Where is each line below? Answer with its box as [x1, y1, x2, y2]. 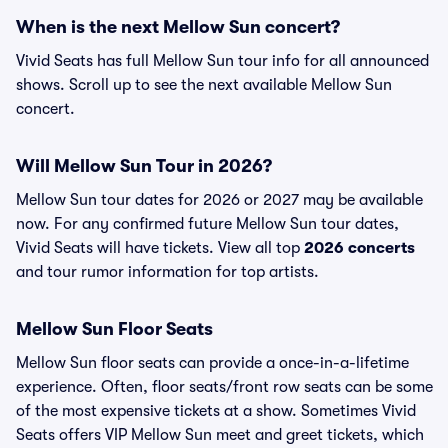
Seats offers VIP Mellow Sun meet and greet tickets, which [16, 426, 424, 444]
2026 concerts [304, 239, 415, 257]
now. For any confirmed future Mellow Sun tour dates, [16, 215, 399, 233]
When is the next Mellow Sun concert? [16, 17, 340, 37]
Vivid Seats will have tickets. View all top [16, 239, 304, 257]
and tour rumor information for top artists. [16, 263, 319, 281]
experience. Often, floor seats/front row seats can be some [16, 378, 433, 396]
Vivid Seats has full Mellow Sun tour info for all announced [16, 52, 429, 70]
